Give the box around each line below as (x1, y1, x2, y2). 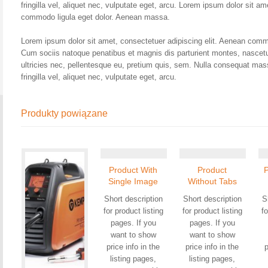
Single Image (108, 176, 158, 186)
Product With (109, 165, 157, 175)
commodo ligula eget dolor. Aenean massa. (20, 13, 170, 22)
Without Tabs (187, 176, 237, 186)
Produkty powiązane (20, 108, 108, 118)
